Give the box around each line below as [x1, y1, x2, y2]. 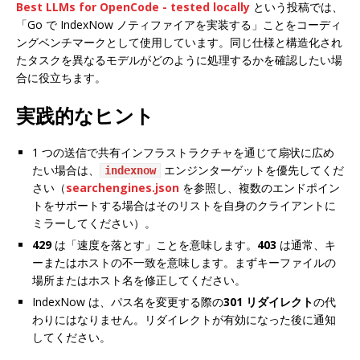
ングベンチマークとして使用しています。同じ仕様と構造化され [16, 34, 342, 50]
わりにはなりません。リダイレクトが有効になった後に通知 [32, 311, 336, 327]
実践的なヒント [16, 101, 154, 129]
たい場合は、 [32, 162, 100, 178]
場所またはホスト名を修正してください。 [32, 272, 246, 288]
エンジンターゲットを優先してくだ [161, 162, 344, 178]
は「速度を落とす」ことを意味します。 [51, 236, 257, 252]
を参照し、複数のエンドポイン [179, 179, 340, 195]
